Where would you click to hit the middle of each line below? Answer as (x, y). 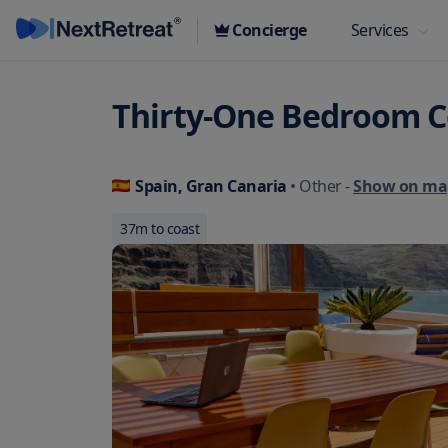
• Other (314, 186)
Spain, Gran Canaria (211, 186)
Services (379, 30)
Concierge (269, 29)
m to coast (167, 228)
